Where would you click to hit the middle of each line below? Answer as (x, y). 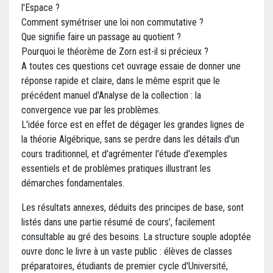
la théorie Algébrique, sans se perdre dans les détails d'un (130, 140)
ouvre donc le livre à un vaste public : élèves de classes (127, 252)
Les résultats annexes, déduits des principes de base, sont (133, 208)
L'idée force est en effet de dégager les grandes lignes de (133, 125)
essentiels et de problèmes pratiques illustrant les (116, 169)
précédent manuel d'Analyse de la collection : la (111, 96)
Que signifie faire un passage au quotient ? (101, 37)
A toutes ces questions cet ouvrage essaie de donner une (131, 66)
